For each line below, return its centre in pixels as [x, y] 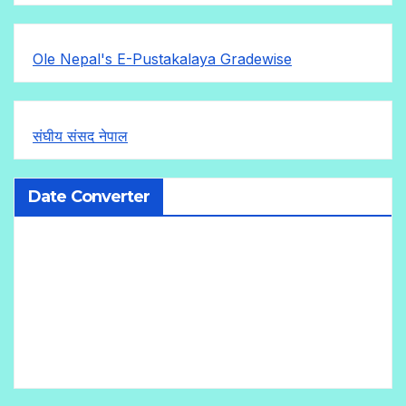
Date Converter [89, 197]
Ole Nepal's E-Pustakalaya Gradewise [162, 59]
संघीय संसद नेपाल [80, 136]
